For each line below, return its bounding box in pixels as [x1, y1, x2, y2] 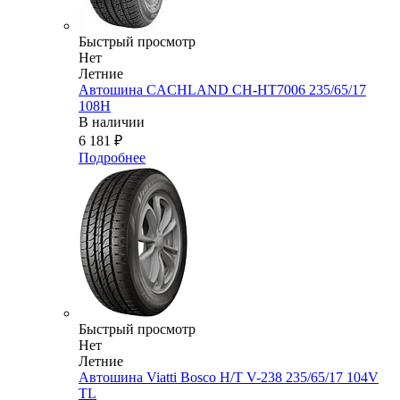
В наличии [79, 114, 145, 130]
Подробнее [79, 150, 146, 166]
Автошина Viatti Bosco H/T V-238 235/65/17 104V [79, 370, 379, 386]
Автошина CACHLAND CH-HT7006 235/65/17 [79, 82, 366, 98]
